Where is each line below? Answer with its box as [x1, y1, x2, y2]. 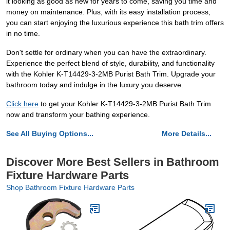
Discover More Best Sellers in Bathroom [6, 156, 219, 168]
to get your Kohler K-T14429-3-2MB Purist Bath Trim [39, 100, 211, 108]
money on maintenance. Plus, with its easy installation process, [6, 8, 210, 16]
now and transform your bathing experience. [6, 110, 150, 119]
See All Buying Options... [6, 129, 93, 138]
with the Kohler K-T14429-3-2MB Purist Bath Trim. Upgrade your [6, 70, 216, 78]
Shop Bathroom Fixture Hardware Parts [6, 183, 135, 191]
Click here [6, 100, 39, 108]
